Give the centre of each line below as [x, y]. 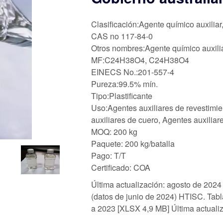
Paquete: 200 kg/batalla [133, 143]
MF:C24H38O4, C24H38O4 [140, 60]
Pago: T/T [109, 155]
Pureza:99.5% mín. [124, 84]
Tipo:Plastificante [122, 96]
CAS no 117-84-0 [122, 36]
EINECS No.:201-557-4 [133, 72]
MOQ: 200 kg [114, 131]
